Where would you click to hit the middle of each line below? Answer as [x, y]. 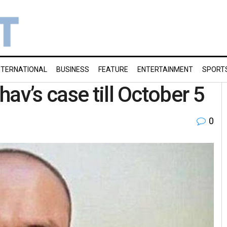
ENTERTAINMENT [165, 69]
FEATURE [113, 69]
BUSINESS [73, 69]
